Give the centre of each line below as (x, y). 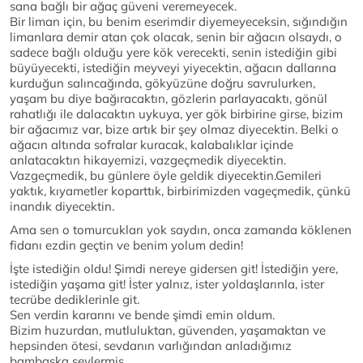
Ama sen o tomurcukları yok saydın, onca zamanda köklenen (181, 230)
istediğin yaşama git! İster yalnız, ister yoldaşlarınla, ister (167, 284)
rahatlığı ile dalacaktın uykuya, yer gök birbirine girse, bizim (176, 114)
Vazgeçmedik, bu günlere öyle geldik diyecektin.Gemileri (166, 175)
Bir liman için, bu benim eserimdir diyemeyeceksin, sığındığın (179, 21)
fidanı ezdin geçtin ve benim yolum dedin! (126, 245)
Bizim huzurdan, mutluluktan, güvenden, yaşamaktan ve (168, 330)
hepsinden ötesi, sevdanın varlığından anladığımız (151, 346)
